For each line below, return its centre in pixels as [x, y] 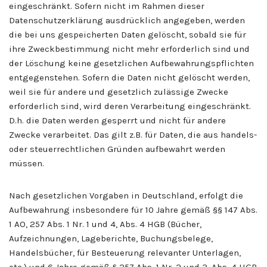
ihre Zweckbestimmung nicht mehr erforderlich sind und [129, 49]
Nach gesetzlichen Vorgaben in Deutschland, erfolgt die [126, 195]
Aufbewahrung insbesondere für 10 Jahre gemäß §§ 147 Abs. [133, 209]
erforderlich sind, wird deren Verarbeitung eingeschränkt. [130, 106]
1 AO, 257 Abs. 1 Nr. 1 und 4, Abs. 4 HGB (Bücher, [105, 224]
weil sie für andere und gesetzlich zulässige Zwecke [119, 91]
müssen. [27, 163]
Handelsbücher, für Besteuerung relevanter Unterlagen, [125, 252]
